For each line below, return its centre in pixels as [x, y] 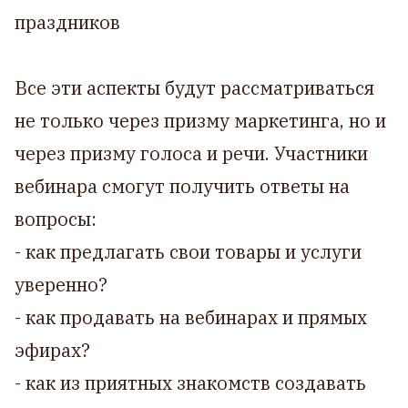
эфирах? [52, 350]
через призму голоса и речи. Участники [191, 153]
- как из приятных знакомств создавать [190, 382]
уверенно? [63, 284]
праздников [67, 22]
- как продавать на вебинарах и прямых [191, 317]
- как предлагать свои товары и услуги [188, 251]
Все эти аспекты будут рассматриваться [194, 87]
